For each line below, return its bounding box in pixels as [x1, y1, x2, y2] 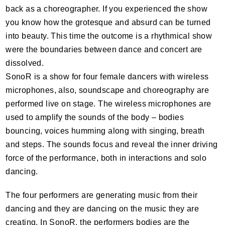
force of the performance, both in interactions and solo [6, 154, 207, 162]
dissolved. [6, 59, 44, 67]
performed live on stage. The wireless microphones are [6, 99, 211, 108]
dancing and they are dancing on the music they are [6, 204, 199, 213]
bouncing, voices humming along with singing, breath [6, 127, 205, 135]
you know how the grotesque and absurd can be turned [6, 18, 211, 27]
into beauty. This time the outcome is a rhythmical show [6, 32, 212, 40]
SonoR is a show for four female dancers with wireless [6, 72, 209, 81]
